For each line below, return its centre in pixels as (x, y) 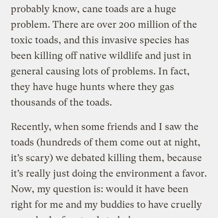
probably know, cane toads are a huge (94, 9)
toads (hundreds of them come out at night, (106, 142)
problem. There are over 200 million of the (104, 24)
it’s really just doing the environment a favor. (109, 173)
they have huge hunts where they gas (93, 87)
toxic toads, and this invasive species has (100, 40)
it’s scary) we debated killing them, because (107, 158)
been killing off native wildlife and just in (101, 55)
